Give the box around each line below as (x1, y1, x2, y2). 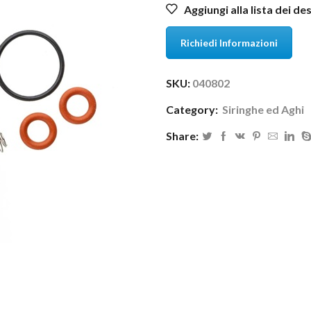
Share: (166, 129, 199, 143)
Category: (166, 103, 220, 117)
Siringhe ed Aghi (222, 103, 304, 117)
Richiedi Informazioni (180, 36, 278, 49)
